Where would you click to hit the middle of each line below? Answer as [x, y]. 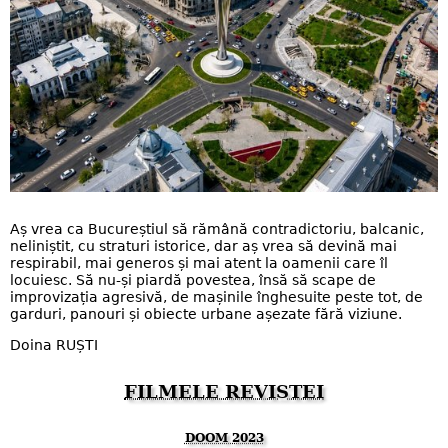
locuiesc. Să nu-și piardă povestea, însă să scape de [193, 279]
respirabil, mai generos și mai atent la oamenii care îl [199, 262]
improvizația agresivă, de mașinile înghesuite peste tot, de [216, 296]
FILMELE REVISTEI [224, 391]
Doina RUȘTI [54, 345]
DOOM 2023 [224, 437]
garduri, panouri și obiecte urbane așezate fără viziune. [206, 313]
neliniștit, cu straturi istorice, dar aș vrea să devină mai [203, 245]
